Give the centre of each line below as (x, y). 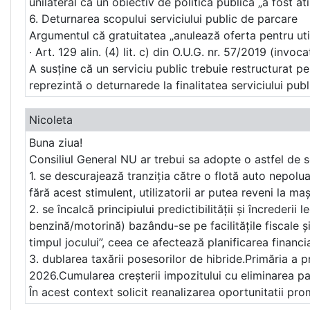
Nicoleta (51, 120)
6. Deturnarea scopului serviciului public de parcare (163, 19)
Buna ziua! (55, 143)
